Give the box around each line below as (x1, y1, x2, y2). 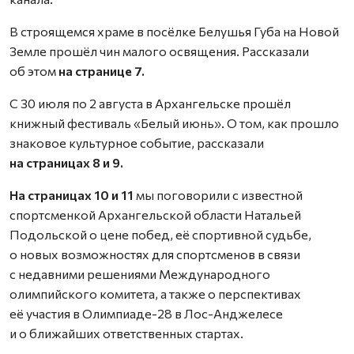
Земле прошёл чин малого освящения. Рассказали (9, 43, 309, 58)
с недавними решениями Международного (9, 265, 270, 281)
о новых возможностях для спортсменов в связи (9, 246, 300, 262)
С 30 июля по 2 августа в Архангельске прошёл (9, 95, 291, 111)
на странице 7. (58, 62, 145, 78)
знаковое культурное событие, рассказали (9, 134, 264, 150)
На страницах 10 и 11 (9, 186, 134, 202)
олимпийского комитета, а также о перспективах (9, 285, 301, 301)
